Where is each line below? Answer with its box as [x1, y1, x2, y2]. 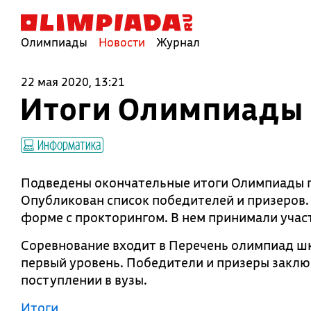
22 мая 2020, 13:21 [21, 74, 125, 89]
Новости [99, 35, 145, 49]
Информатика [35, 136, 101, 153]
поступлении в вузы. [21, 271, 147, 288]
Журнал [156, 35, 200, 49]
